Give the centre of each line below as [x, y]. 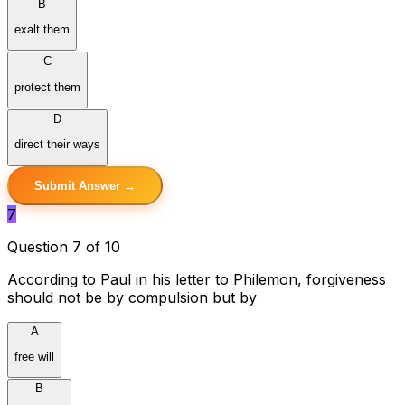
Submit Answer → [85, 185]
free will [34, 356]
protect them [47, 87]
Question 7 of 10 [64, 246]
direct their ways [57, 145]
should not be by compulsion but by [132, 297]
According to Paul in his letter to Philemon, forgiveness [197, 279]
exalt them [42, 29]
